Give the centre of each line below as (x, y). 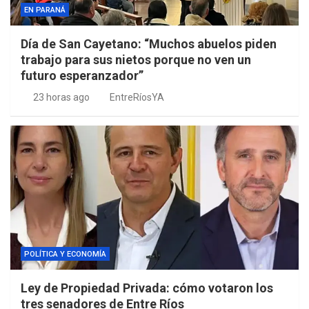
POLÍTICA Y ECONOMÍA (65, 255)
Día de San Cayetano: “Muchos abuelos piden (149, 44)
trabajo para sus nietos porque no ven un (136, 60)
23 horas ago (61, 98)
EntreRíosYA (137, 98)
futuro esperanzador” (82, 76)
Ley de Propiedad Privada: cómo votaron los (147, 288)
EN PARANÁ (45, 10)
